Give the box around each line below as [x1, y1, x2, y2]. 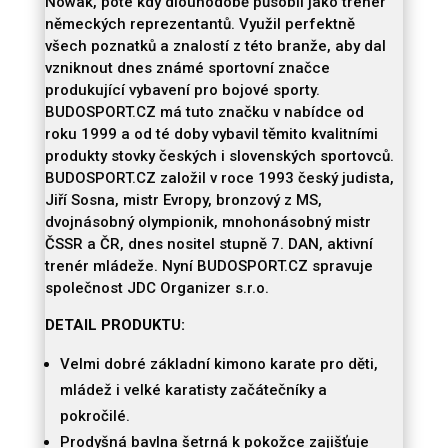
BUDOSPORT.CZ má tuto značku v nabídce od [44, 103, 364, 122]
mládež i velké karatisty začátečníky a [59, 381, 327, 400]
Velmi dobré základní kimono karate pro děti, [59, 355, 378, 374]
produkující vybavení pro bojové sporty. [44, 81, 320, 100]
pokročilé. [59, 407, 130, 426]
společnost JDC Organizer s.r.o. [44, 279, 269, 298]
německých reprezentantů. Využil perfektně [44, 15, 355, 34]
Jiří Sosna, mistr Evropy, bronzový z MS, [44, 191, 322, 210]
